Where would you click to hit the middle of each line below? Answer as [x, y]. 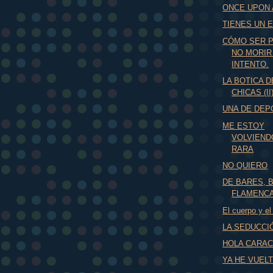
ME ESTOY [244, 126]
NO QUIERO [245, 165]
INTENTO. [250, 64]
